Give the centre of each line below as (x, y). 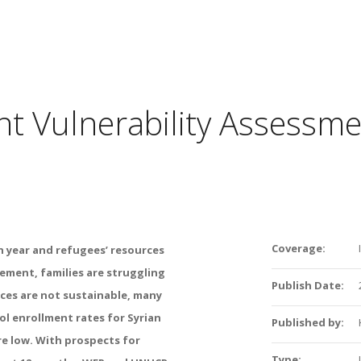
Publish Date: (307, 285)
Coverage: (298, 248)
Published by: (307, 322)
